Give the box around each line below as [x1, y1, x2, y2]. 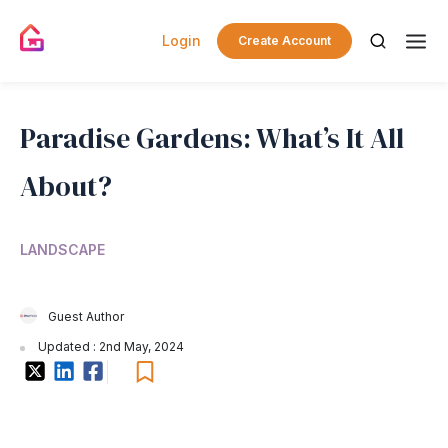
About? [20, 167, 112, 205]
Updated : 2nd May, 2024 [35, 339, 184, 354]
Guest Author [48, 309, 124, 324]
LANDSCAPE [20, 241, 105, 258]
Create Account [238, 33, 331, 48]
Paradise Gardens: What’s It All [20, 119, 404, 157]
